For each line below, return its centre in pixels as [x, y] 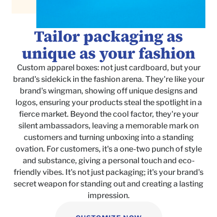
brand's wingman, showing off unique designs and [108, 91]
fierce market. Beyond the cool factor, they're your [108, 114]
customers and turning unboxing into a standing [108, 138]
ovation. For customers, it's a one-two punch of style [108, 149]
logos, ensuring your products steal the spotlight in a [108, 103]
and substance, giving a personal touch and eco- [108, 161]
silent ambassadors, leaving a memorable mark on [108, 126]
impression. [108, 196]
